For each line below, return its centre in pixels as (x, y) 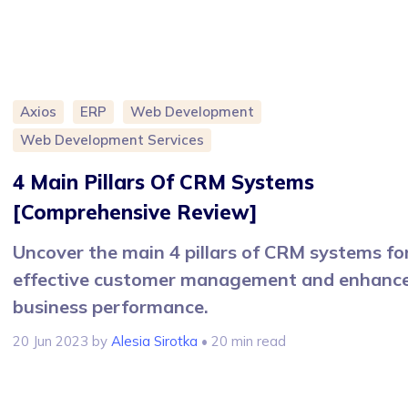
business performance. (111, 307)
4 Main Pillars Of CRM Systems (163, 183)
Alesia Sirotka (154, 342)
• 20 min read (242, 342)
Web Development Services (112, 140)
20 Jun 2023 (51, 342)
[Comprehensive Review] (135, 213)
